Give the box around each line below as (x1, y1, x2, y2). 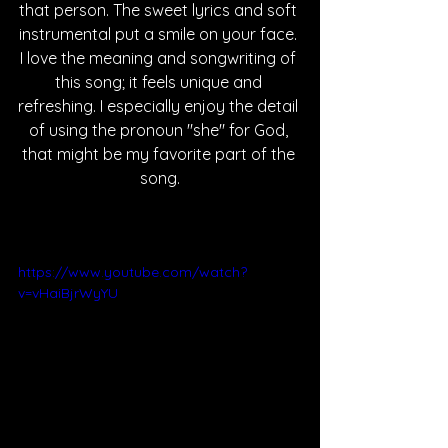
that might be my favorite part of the (21, 144, 299, 164)
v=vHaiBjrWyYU (18, 284, 118, 302)
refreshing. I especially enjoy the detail (18, 96, 302, 116)
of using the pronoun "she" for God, (28, 120, 292, 140)
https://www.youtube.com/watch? (18, 263, 247, 281)
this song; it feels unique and (54, 72, 266, 92)
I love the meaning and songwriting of (20, 48, 300, 68)
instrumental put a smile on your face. (19, 24, 301, 44)
